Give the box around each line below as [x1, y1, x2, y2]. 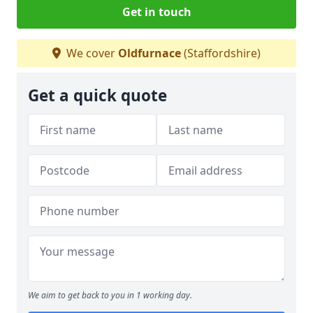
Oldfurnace [118, 45, 181, 61]
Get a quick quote [28, 84, 167, 106]
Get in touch [122, 3, 191, 20]
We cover [64, 45, 118, 61]
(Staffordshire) [181, 45, 261, 61]
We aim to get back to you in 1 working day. [28, 289, 192, 301]
